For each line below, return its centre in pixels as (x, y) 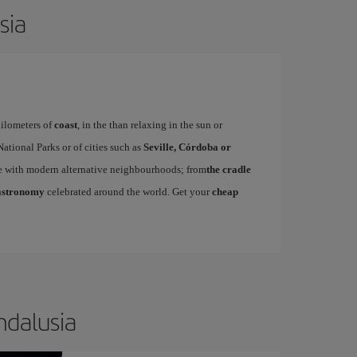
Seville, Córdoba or (186, 147)
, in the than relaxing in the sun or (149, 124)
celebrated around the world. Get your (128, 191)
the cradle (228, 169)
